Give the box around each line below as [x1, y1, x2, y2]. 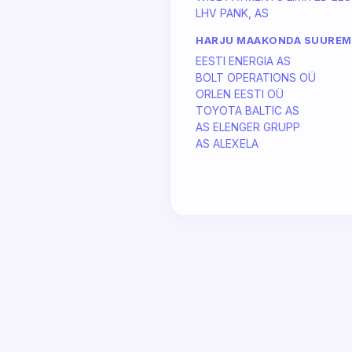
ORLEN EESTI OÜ [196, 87, 284, 101]
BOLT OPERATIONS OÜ [196, 71, 316, 84]
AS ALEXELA [196, 137, 258, 150]
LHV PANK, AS [196, 6, 269, 20]
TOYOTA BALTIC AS [196, 104, 299, 117]
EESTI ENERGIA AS [196, 54, 291, 68]
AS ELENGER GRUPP [196, 120, 300, 134]
